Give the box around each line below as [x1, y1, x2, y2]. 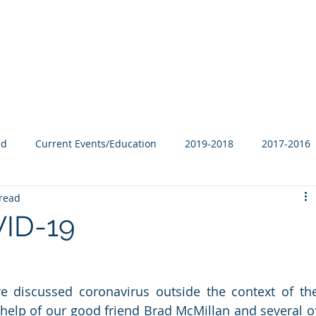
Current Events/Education [35, 136, 157, 150]
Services [232, 30, 265, 39]
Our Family [26, 30, 70, 39]
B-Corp [98, 30, 126, 39]
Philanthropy [154, 30, 204, 39]
